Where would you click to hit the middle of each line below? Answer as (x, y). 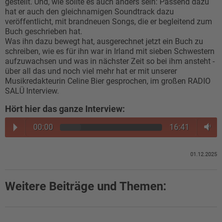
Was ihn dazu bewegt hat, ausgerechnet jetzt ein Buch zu (104, 41)
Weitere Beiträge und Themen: (86, 186)
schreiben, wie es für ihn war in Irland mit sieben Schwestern (110, 51)
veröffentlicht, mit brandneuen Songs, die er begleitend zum (109, 22)
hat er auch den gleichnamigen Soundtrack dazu (89, 12)
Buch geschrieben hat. (44, 31)
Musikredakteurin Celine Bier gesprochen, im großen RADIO (108, 81)
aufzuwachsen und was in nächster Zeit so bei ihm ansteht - (110, 61)
